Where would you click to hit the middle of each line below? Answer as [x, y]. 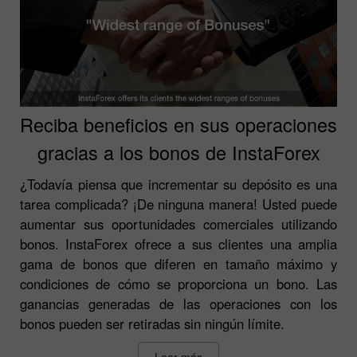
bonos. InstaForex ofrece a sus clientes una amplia [178, 243]
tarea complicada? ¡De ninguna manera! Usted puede [178, 204]
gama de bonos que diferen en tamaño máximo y [178, 263]
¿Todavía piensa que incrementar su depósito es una [178, 184]
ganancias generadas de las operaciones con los [178, 303]
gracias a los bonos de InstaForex [178, 152]
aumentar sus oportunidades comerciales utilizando [178, 224]
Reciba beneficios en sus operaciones [178, 124]
